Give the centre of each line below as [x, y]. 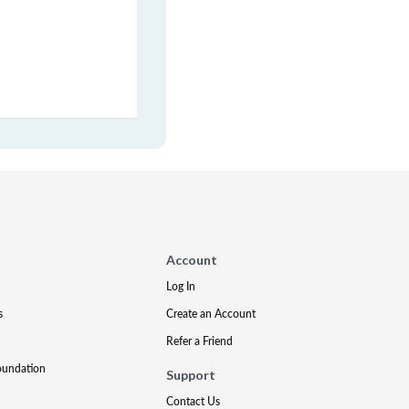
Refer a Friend [200, 341]
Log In [181, 286]
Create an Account [211, 314]
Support [191, 375]
